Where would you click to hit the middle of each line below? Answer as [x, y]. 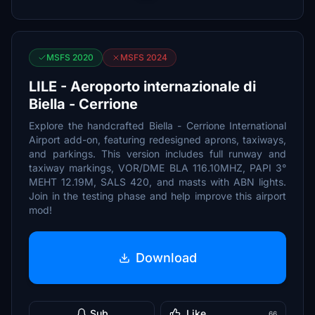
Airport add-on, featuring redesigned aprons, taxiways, [157, 140]
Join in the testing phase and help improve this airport [157, 196]
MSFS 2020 [70, 57]
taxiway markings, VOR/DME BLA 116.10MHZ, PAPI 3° [157, 168]
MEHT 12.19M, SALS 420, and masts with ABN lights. [157, 182]
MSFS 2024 [144, 57]
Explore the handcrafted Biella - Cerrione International [157, 126]
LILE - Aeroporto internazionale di [142, 86]
